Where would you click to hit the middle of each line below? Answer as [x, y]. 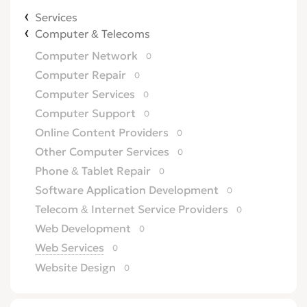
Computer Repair [81, 75]
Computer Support [85, 113]
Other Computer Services [102, 151]
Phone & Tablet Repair [93, 171]
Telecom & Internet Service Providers [132, 209]
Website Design [75, 267]
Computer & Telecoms [93, 34]
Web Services [70, 247]
